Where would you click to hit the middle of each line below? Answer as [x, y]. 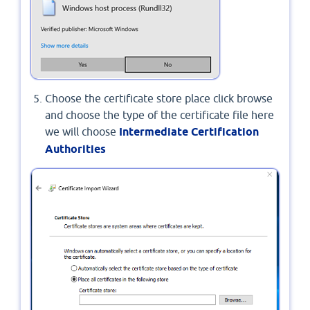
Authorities [75, 149]
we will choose [82, 131]
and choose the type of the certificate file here [159, 115]
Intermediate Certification [189, 131]
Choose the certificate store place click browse [159, 98]
